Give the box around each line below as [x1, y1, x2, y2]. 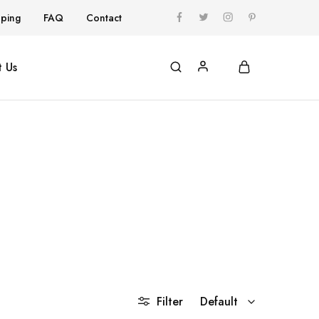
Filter [157, 293, 183, 310]
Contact [86, 11, 122, 25]
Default [200, 293, 238, 310]
